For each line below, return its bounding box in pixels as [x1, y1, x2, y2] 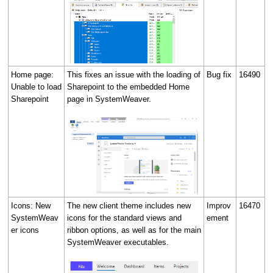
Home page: [11, 69, 54, 79]
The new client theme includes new [67, 200, 191, 210]
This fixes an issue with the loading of [67, 69, 200, 79]
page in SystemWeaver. [67, 94, 151, 104]
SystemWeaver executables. [67, 237, 171, 247]
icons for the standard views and [67, 213, 182, 222]
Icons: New [11, 200, 51, 210]
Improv [207, 200, 231, 210]
